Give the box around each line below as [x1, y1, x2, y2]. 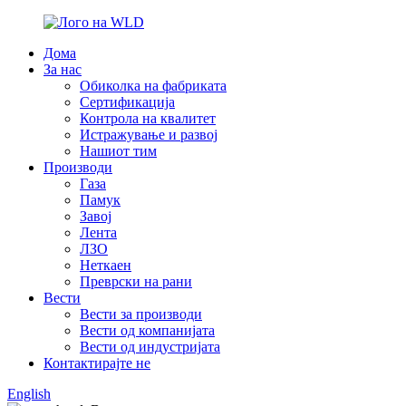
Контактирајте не [43, 355, 150, 371]
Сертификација [80, 94, 175, 110]
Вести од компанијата [80, 323, 215, 338]
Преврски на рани [80, 274, 192, 289]
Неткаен [80, 257, 131, 273]
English [7, 386, 51, 401]
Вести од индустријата [80, 339, 220, 354]
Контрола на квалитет [80, 111, 216, 126]
